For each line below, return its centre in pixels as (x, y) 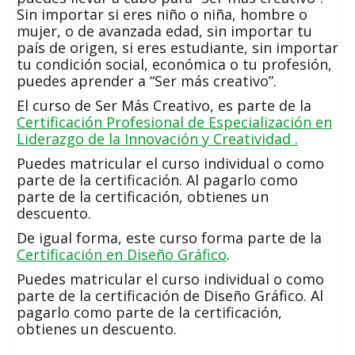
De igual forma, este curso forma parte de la (169, 238)
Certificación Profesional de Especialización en (174, 122)
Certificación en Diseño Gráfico (122, 254)
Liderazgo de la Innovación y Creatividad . (157, 139)
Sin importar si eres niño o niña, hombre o (162, 14)
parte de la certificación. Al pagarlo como (157, 180)
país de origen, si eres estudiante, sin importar (177, 48)
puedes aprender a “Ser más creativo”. (147, 81)
